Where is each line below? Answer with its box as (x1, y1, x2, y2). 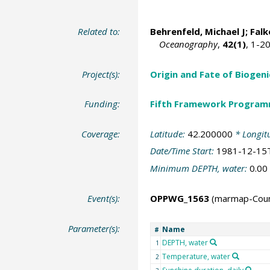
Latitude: (149, 127, 187, 140)
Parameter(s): (68, 222, 121, 234)
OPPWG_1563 (149, 192, 209, 205)
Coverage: (81, 127, 121, 140)
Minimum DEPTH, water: (149, 162, 250, 174)
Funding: (84, 98, 121, 110)
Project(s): (82, 67, 121, 80)
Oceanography (159, 38, 218, 51)
